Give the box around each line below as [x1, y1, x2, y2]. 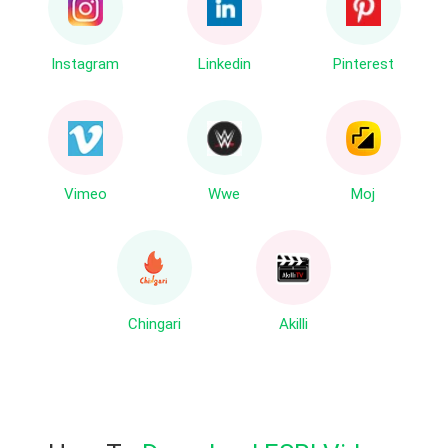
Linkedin [197, 55, 251, 74]
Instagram [51, 55, 119, 74]
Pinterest [332, 55, 394, 74]
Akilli [279, 315, 308, 334]
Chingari [128, 315, 181, 334]
